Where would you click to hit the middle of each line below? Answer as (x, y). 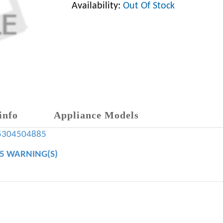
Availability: (97, 6)
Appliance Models (96, 115)
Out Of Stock (149, 6)
